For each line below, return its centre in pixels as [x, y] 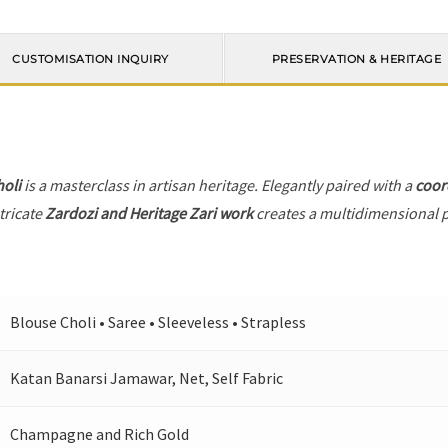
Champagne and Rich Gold [100, 434]
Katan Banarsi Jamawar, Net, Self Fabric [147, 378]
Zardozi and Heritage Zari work [149, 213]
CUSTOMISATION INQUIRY [90, 58]
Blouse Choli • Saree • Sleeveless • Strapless [158, 322]
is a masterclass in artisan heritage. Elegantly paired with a [218, 185]
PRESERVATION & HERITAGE [356, 58]
